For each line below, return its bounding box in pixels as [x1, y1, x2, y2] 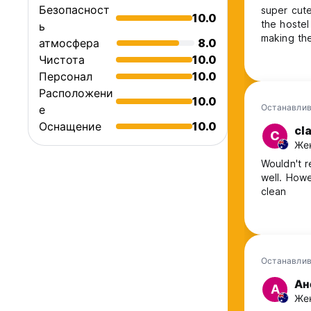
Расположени [39, 86, 113, 101]
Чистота [39, 53, 85, 67]
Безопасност [39, 3, 110, 17]
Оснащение [39, 119, 101, 134]
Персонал [39, 69, 92, 84]
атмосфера [39, 36, 99, 51]
